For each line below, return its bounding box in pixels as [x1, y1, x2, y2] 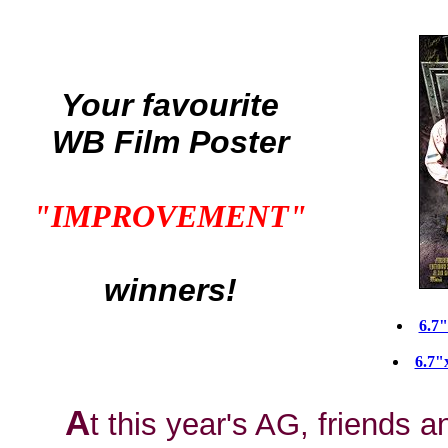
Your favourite [61, 87, 279, 123]
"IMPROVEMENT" [33, 198, 307, 234]
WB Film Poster [51, 124, 289, 160]
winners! [103, 272, 237, 308]
